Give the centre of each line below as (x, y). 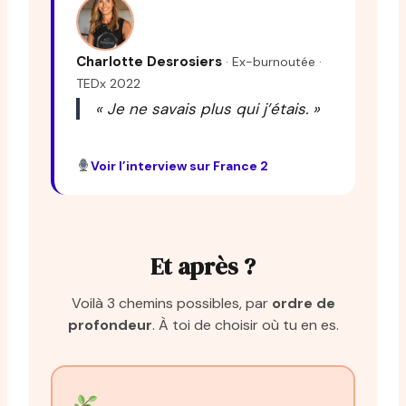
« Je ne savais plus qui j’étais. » (208, 108)
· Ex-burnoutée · (274, 61)
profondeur (110, 324)
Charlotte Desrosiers (151, 61)
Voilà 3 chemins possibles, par (171, 303)
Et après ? (203, 266)
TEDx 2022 (108, 83)
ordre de (303, 303)
